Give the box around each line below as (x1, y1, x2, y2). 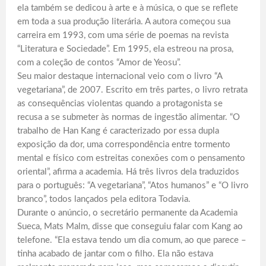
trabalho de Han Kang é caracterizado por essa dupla (17, 126, 219, 135)
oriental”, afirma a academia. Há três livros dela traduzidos (17, 167, 239, 176)
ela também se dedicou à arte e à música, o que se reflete (17, 3, 238, 12)
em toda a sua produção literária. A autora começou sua (17, 17, 230, 26)
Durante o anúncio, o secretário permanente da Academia (17, 208, 237, 217)
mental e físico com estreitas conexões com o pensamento (17, 153, 245, 163)
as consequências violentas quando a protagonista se (17, 99, 223, 108)
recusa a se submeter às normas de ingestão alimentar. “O (17, 112, 240, 122)
